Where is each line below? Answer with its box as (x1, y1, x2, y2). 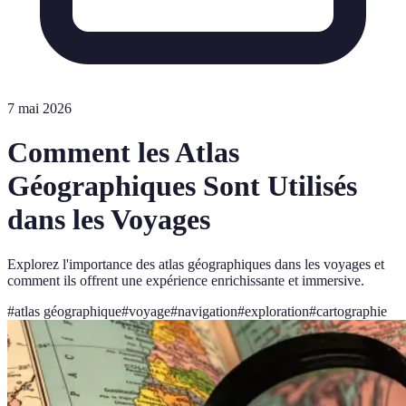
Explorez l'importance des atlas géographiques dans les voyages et (7, 256, 384, 272)
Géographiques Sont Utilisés (7, 169, 357, 203)
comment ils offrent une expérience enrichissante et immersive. (7, 272, 364, 288)
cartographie (316, 303, 387, 319)
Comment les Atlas (7, 136, 239, 169)
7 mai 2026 (7, 101, 72, 116)
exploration (245, 303, 309, 319)
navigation (178, 303, 237, 319)
